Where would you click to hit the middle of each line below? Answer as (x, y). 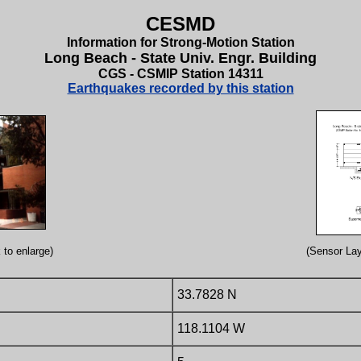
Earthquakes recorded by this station (180, 88)
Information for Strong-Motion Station (180, 42)
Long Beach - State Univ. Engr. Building (180, 58)
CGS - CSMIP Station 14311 (180, 74)
